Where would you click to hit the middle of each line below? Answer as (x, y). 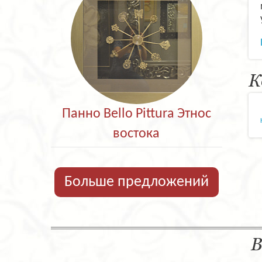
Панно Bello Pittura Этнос (136, 114)
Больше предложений (136, 182)
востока (137, 134)
